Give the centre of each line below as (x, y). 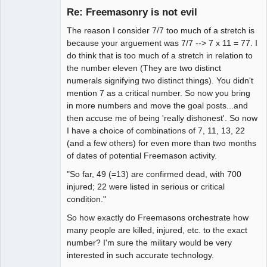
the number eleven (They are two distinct (144, 68)
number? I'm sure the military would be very (149, 242)
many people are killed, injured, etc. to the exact (157, 230)
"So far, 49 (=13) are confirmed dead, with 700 (154, 174)
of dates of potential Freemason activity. (142, 155)
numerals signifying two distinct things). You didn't (160, 80)
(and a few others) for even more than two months (162, 143)
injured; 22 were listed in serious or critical (146, 186)
